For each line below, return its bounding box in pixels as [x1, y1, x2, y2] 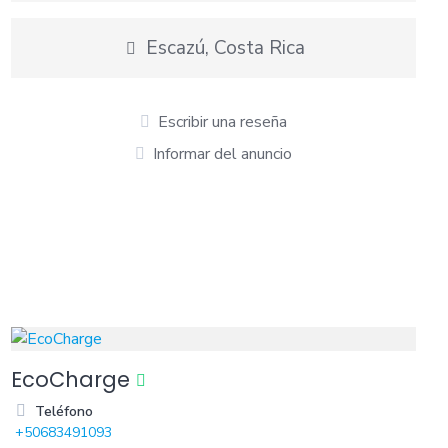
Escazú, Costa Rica [141, 34, 306, 61]
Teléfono [34, 402, 93, 422]
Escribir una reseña [157, 110, 287, 133]
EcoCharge [10, 365, 130, 395]
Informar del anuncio [152, 142, 292, 165]
